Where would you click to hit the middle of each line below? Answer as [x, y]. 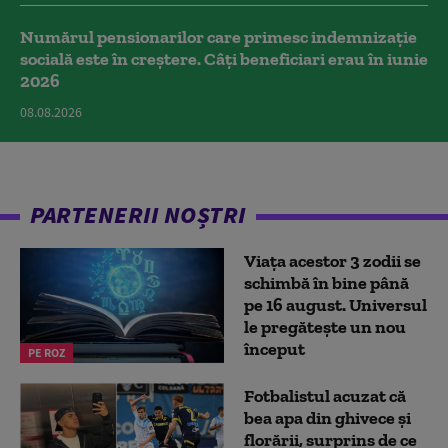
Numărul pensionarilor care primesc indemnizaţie [218, 36]
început [274, 349]
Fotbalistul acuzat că [325, 396]
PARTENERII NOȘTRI [138, 214]
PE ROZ [46, 352]
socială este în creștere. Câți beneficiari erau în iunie [224, 58]
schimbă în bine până [326, 283]
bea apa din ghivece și [327, 418]
